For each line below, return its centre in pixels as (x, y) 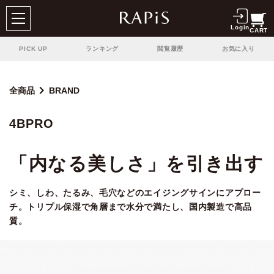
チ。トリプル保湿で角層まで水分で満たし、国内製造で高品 (131, 207)
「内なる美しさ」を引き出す (137, 164)
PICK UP (33, 49)
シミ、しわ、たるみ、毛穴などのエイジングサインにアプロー (135, 193)
